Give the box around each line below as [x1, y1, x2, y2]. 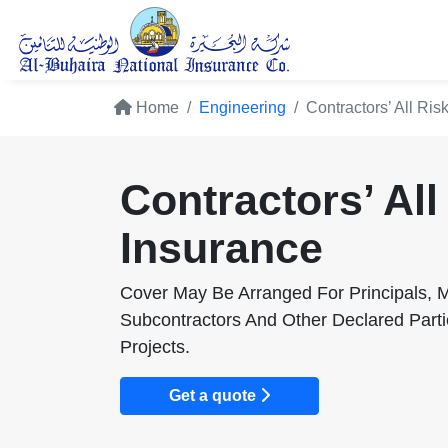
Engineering [199, 99, 286, 117]
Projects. [120, 336, 191, 357]
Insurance [120, 223, 324, 272]
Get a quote [169, 386, 261, 404]
